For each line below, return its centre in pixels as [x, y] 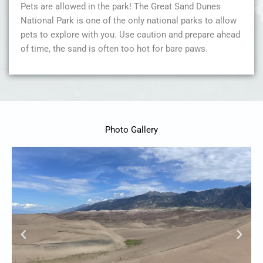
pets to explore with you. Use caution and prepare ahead [130, 35]
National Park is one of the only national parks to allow [129, 21]
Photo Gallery [131, 130]
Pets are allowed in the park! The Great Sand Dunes [121, 7]
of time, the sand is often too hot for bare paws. [114, 49]
